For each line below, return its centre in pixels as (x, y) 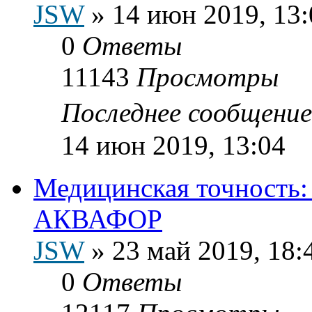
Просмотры (208, 77)
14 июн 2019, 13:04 (173, 145)
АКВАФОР (98, 219)
